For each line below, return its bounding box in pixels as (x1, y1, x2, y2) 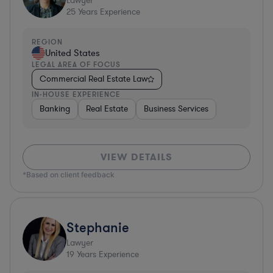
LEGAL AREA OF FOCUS (32, 59, 121, 69)
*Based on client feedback (23, 169, 115, 179)
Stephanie (66, 218, 129, 235)
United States (45, 46, 100, 59)
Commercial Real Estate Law (40, 73, 147, 85)
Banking (40, 102, 70, 115)
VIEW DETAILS (101, 150, 172, 163)
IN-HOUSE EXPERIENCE (32, 89, 121, 99)
